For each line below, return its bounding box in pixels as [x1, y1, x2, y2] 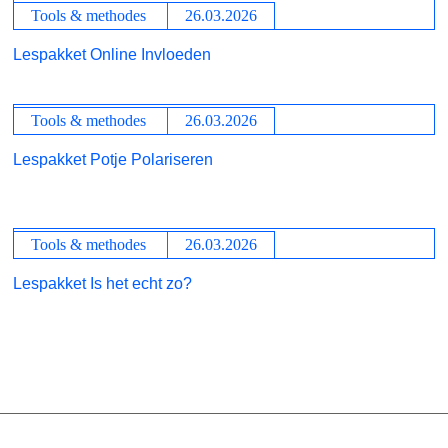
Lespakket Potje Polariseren [13, 151, 214, 168]
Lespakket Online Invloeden [13, 46, 212, 63]
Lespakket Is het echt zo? [13, 275, 193, 292]
